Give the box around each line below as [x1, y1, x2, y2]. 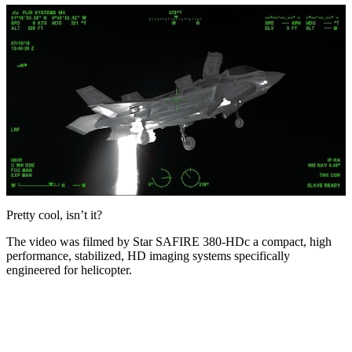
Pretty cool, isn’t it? [6, 207, 102, 222]
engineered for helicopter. [6, 262, 132, 277]
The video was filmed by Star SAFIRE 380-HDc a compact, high [6, 234, 332, 248]
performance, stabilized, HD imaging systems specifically [6, 248, 290, 262]
